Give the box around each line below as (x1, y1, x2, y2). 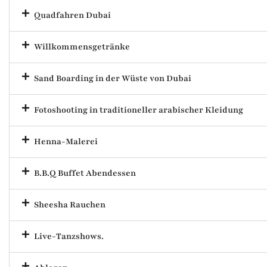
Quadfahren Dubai (34, 10, 111, 21)
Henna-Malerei (34, 136, 98, 148)
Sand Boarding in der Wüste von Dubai (34, 73, 191, 85)
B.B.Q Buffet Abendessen (34, 167, 136, 179)
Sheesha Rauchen (34, 199, 105, 211)
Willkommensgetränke (34, 41, 130, 53)
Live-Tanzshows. (34, 231, 104, 243)
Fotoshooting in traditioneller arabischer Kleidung (34, 104, 243, 116)
